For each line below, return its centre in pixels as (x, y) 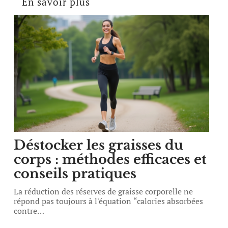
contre (26, 211)
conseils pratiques (75, 174)
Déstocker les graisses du (99, 145)
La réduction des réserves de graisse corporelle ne (104, 191)
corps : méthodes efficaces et (110, 159)
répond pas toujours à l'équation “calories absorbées (109, 201)
